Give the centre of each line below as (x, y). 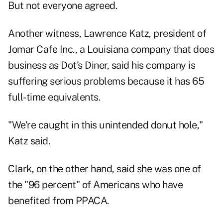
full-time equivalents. (55, 97)
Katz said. (29, 141)
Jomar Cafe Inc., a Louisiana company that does (111, 50)
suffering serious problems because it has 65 (106, 81)
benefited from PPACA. (58, 201)
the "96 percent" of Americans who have (95, 185)
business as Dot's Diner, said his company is (102, 65)
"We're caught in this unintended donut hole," (106, 125)
